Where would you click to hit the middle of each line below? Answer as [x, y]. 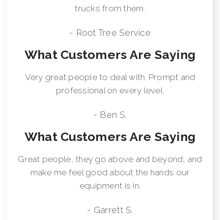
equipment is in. [110, 185]
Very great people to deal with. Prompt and [110, 77]
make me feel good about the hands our [110, 172]
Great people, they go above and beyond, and [110, 159]
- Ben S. [110, 114]
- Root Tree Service [110, 32]
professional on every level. [110, 90]
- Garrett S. [110, 210]
